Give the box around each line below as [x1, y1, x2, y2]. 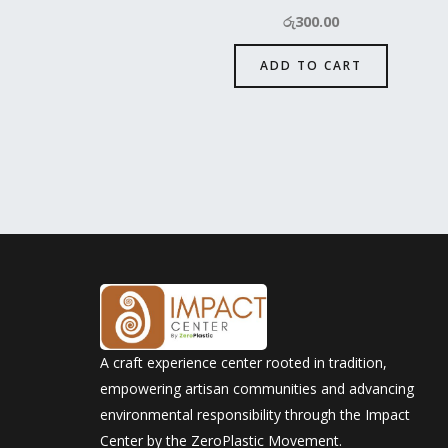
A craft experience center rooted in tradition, [100, 353, 387, 373]
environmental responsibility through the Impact [100, 405, 410, 425]
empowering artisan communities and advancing [100, 379, 414, 399]
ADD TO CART [259, 57, 362, 75]
